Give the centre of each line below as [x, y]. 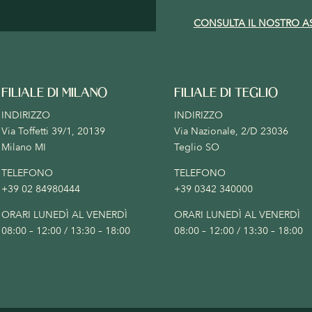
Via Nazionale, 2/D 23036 [231, 132]
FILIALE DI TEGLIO [226, 94]
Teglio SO [196, 148]
